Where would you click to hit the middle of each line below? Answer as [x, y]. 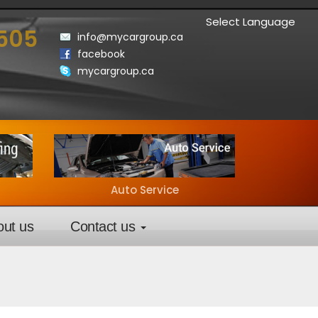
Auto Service [144, 190]
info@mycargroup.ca [130, 37]
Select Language [251, 22]
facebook [101, 54]
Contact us [105, 227]
